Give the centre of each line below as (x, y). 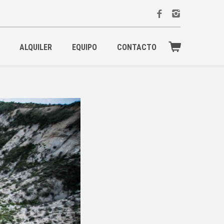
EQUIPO (84, 47)
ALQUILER (36, 47)
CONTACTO (137, 47)
